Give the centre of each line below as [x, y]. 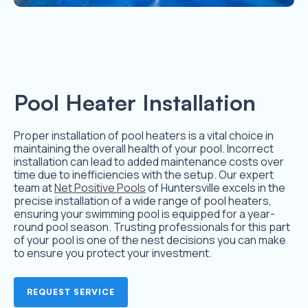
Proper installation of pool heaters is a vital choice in [144, 136]
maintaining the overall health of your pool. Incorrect [144, 149]
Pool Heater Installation [135, 103]
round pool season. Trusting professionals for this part [152, 227]
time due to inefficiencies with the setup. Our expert [144, 175]
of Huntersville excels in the [216, 188]
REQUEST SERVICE [71, 292]
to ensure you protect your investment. [113, 253]
